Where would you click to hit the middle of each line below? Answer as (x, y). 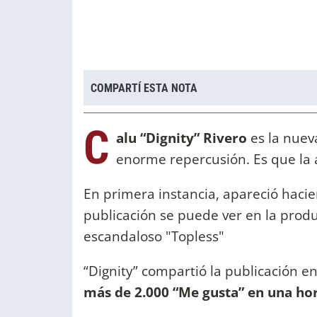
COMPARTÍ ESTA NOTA (144, 88)
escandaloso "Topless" (154, 236)
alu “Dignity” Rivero (181, 138)
